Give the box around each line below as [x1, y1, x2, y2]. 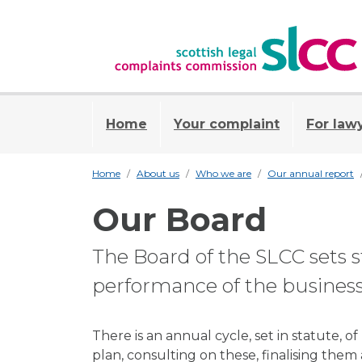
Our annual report [267, 166, 354, 179]
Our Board [92, 199, 267, 239]
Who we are [196, 166, 251, 179]
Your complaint [174, 116, 280, 132]
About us [137, 166, 179, 179]
